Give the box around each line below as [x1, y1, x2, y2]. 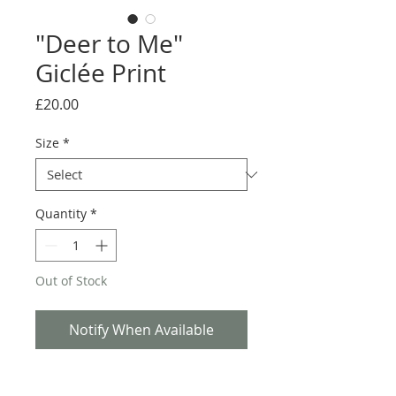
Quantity [35, 205, 87, 223]
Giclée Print [35, 57, 166, 90]
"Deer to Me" [35, 27, 183, 61]
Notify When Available [69, 320, 214, 340]
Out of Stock [35, 272, 107, 290]
